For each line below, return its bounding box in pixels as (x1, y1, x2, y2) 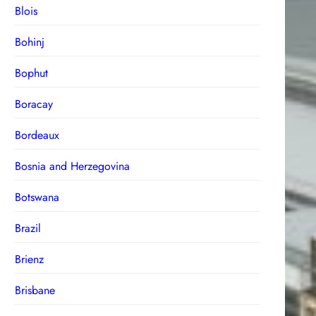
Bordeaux (15, 126, 60, 143)
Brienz (15, 250, 44, 267)
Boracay (15, 95, 54, 112)
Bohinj (15, 33, 45, 50)
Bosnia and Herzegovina (15, 157, 130, 174)
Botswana (15, 188, 60, 205)
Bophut (15, 64, 49, 81)
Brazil (15, 219, 42, 236)
